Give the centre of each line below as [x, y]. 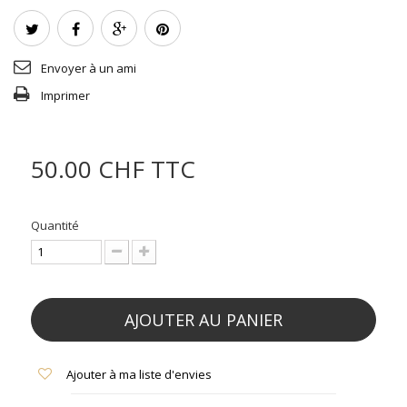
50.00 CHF [88, 169]
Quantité [55, 225]
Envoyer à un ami [89, 68]
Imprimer [65, 95]
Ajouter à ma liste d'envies [138, 374]
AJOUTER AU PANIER [203, 320]
